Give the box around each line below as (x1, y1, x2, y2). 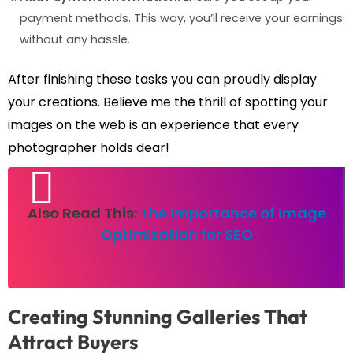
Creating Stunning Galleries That (8, 303, 307, 329)
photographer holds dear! (8, 138, 169, 157)
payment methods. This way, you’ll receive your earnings (20, 9, 343, 26)
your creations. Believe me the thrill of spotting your (8, 92, 328, 111)
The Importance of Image (139, 203, 326, 223)
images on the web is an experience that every (8, 115, 299, 134)
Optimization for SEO (100, 224, 253, 244)
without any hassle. (20, 31, 130, 47)
